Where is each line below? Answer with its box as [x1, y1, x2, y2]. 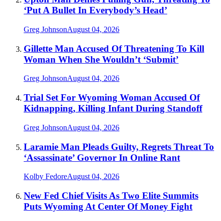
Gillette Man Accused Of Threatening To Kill [24, 43, 204, 54]
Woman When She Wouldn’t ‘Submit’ [24, 54, 179, 65]
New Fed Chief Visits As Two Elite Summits [24, 190, 198, 201]
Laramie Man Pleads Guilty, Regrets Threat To [24, 141, 214, 152]
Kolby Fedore [24, 172, 67, 181]
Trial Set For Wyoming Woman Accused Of [24, 92, 200, 103]
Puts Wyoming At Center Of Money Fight [24, 201, 192, 212]
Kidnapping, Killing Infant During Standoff [24, 103, 202, 114]
